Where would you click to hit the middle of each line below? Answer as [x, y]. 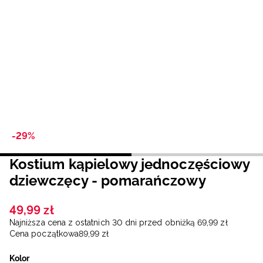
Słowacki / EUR [161, 71]
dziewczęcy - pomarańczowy [108, 181]
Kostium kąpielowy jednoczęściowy [130, 164]
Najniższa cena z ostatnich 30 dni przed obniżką [102, 223]
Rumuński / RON [163, 41]
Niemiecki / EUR [162, 10]
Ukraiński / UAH [160, 102]
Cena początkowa [44, 234]
